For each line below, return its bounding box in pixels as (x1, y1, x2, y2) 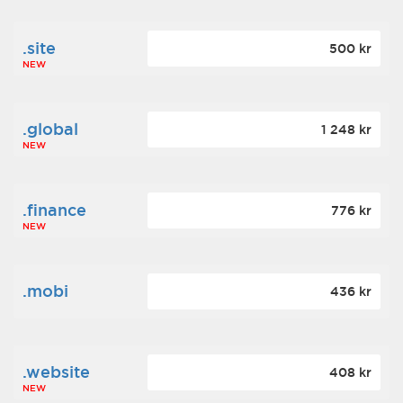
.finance (22, 200, 86, 220)
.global (22, 119, 78, 139)
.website (22, 362, 90, 382)
